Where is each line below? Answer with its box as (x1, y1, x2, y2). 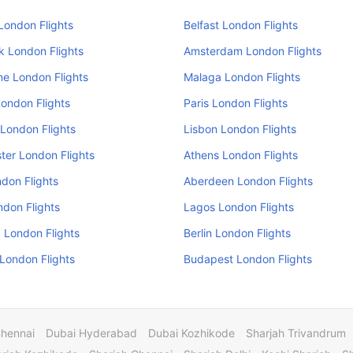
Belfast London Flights (183, 18, 298, 32)
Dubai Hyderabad (46, 326, 137, 340)
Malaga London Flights (183, 70, 300, 84)
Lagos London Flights (183, 200, 294, 214)
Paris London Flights (183, 96, 288, 110)
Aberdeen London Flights (183, 174, 313, 188)
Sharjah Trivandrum (246, 326, 346, 340)
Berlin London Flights (183, 226, 291, 240)
